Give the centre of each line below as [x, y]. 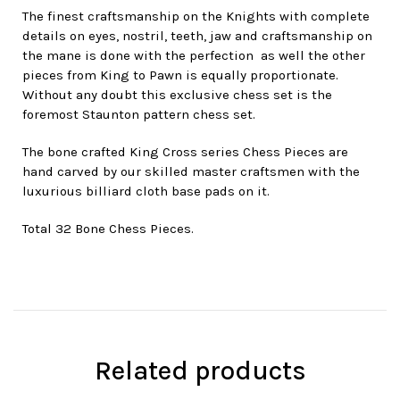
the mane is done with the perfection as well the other [194, 55]
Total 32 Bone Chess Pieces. [108, 228]
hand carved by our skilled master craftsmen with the [191, 171]
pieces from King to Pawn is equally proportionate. [180, 75]
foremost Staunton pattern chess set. [139, 114]
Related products [200, 370]
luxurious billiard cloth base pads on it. [146, 191]
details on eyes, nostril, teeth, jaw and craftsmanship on [197, 35]
